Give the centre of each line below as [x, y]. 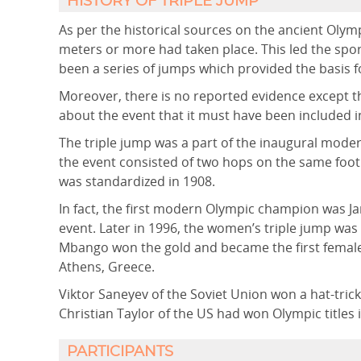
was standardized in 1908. [137, 181]
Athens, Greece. [107, 267]
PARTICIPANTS [120, 352]
